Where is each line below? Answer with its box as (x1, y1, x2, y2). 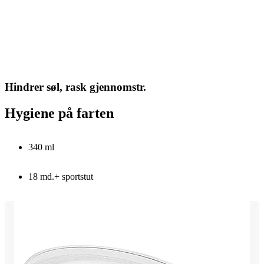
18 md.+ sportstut (28, 171, 93, 182)
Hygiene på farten (5, 105, 114, 121)
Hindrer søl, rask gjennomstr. (5, 80, 146, 93)
